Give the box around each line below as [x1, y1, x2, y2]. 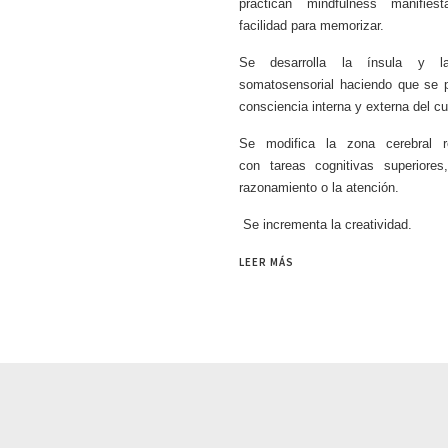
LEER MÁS [238, 254, 294, 269]
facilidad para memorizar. [238, 17, 384, 33]
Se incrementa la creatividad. [238, 216, 412, 232]
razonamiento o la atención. [238, 179, 399, 195]
